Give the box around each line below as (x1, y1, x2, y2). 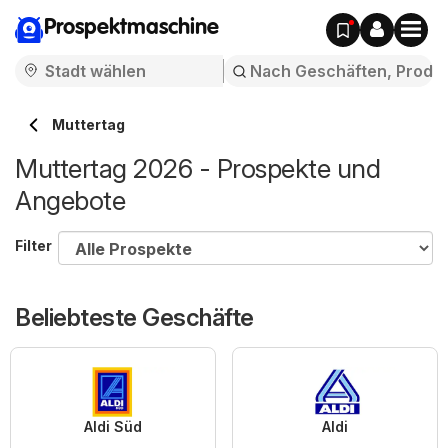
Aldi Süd (84, 418, 142, 435)
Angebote (15, 185, 125, 216)
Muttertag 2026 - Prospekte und (15, 153, 380, 184)
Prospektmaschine (44, 17, 219, 39)
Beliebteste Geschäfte (15, 303, 254, 332)
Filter (15, 237, 52, 254)
